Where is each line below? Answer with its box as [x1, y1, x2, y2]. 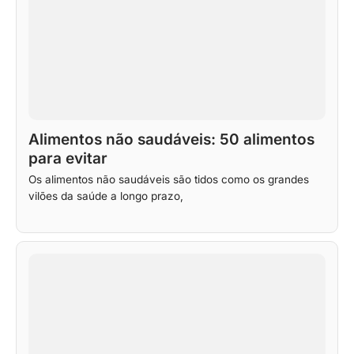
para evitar [28, 149, 107, 168]
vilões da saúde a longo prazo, [28, 189, 183, 202]
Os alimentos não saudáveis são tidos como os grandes [28, 172, 309, 186]
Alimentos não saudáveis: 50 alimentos [28, 130, 314, 149]
